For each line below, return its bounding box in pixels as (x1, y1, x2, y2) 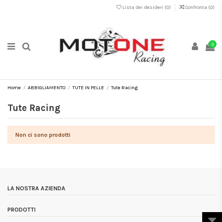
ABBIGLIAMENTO (28, 85, 66, 91)
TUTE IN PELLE (72, 85, 105, 91)
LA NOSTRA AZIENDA (7, 185, 65, 192)
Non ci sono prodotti (15, 131, 70, 139)
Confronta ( (185, 4, 210, 10)
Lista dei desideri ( (121, 4, 166, 10)
